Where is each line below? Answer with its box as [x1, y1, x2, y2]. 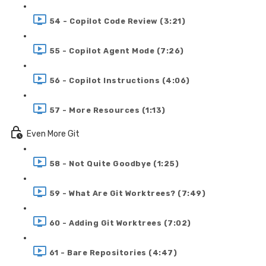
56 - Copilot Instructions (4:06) [49, 75, 190, 85]
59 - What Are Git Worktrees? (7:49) [49, 188, 205, 198]
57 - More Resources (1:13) [49, 105, 166, 115]
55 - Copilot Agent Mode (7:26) [49, 46, 184, 55]
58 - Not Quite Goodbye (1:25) [49, 159, 179, 168]
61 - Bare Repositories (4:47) [49, 248, 177, 257]
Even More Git [27, 128, 80, 139]
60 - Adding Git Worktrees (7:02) [49, 218, 191, 227]
